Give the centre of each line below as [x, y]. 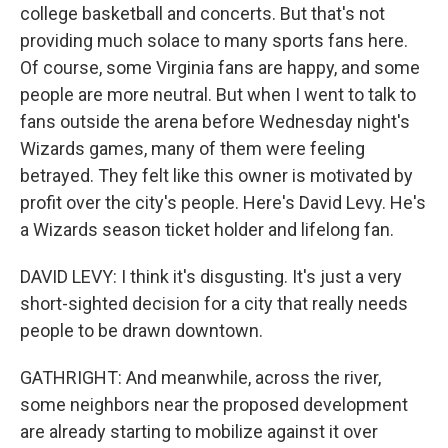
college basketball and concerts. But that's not [202, 13]
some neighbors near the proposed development [214, 404]
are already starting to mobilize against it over [199, 431]
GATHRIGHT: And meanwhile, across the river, [200, 377]
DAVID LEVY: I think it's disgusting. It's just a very [211, 276]
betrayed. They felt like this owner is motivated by [216, 175]
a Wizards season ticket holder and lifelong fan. [207, 229]
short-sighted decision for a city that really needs [214, 303]
